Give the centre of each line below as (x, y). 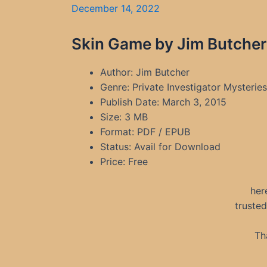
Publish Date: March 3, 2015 (163, 102)
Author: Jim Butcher (145, 72)
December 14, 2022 (116, 8)
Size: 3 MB (124, 117)
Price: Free (124, 162)
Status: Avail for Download (160, 147)
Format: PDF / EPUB (145, 132)
